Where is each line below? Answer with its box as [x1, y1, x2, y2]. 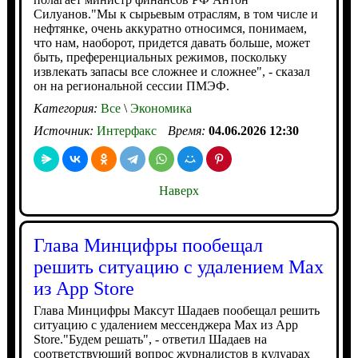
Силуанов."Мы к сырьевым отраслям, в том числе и [33, 7, 318, 21]
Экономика [126, 101, 192, 115]
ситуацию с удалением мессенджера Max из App [33, 318, 298, 332]
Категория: [33, 101, 101, 115]
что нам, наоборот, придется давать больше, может [33, 36, 310, 50]
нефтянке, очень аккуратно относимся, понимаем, [33, 22, 307, 35]
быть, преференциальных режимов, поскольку [33, 50, 287, 64]
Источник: [33, 124, 97, 137]
